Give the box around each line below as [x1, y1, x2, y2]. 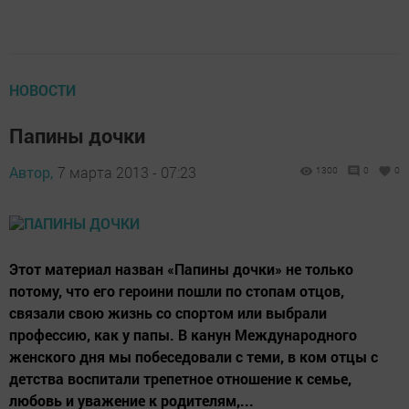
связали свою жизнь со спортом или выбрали [9, 303, 327, 323]
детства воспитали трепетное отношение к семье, [9, 369, 351, 389]
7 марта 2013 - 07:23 [58, 163, 196, 183]
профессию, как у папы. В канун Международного [9, 325, 357, 345]
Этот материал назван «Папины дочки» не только [9, 259, 353, 279]
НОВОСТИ [9, 80, 76, 100]
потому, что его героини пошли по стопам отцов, [9, 281, 344, 301]
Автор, [9, 163, 53, 183]
